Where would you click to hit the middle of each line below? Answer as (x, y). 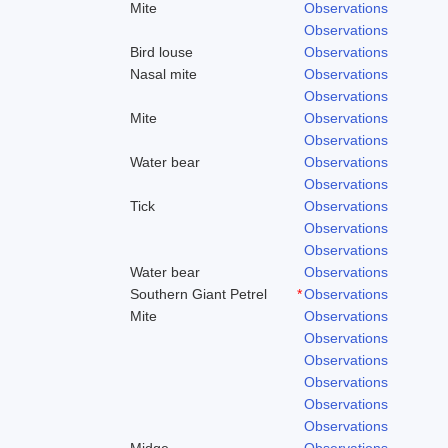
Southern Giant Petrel (198, 293)
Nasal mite (163, 73)
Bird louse (161, 51)
